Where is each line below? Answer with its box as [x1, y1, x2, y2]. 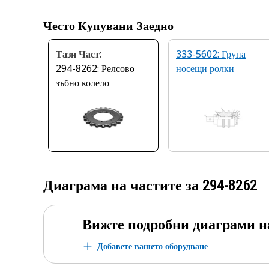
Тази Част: [56, 47, 101, 61]
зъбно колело [56, 76, 109, 89]
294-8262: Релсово [56, 62, 134, 75]
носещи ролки [176, 62, 234, 75]
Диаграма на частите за [43, 177, 202, 194]
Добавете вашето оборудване [97, 240, 208, 252]
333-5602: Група [176, 47, 246, 61]
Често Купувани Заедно [43, 19, 174, 33]
